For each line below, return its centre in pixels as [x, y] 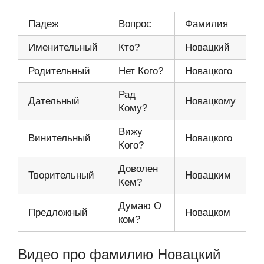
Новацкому [210, 101]
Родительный [59, 71]
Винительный [60, 138]
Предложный [58, 212]
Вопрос [135, 24]
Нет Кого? [141, 71]
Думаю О [140, 206]
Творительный [61, 175]
